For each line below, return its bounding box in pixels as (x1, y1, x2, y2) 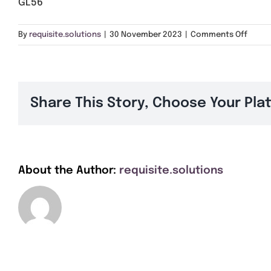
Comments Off (191, 31, 247, 39)
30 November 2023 (109, 31, 182, 39)
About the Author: (18, 165, 119, 176)
